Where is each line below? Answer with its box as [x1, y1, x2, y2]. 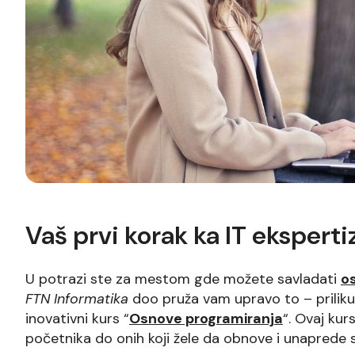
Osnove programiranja [129, 308, 283, 328]
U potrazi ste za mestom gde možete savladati [25, 269, 341, 288]
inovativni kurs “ [25, 308, 129, 328]
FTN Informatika [25, 288, 128, 308]
